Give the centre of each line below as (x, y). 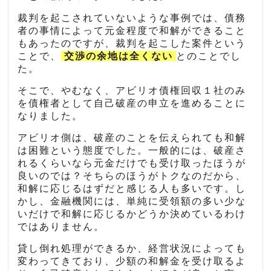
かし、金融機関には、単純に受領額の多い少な (132, 201)
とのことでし (209, 56)
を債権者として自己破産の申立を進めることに (132, 103)
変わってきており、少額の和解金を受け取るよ (132, 261)
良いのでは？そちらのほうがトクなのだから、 (132, 176)
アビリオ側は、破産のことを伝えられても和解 (132, 138)
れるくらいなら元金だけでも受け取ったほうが (132, 163)
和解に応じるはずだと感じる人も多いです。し (132, 189)
